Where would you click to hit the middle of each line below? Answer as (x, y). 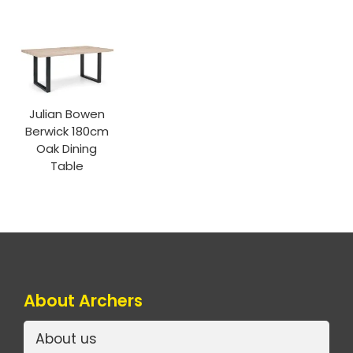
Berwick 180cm (67, 131)
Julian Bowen (67, 113)
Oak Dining (67, 148)
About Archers (83, 300)
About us (66, 339)
